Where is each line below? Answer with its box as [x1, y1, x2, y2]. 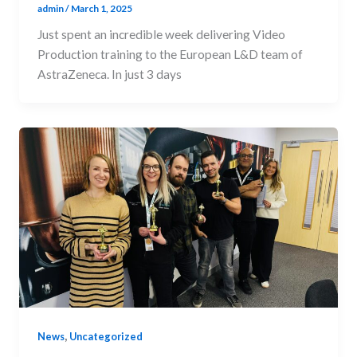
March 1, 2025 [71, 2, 133, 15]
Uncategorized [69, 329, 143, 343]
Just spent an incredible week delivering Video [37, 27, 286, 42]
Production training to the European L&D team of [37, 47, 304, 62]
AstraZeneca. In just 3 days [37, 67, 182, 82]
